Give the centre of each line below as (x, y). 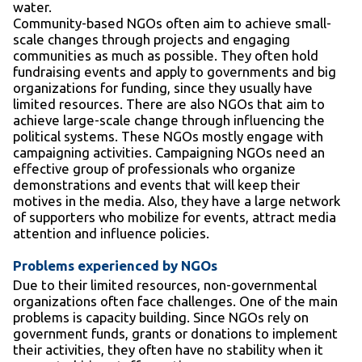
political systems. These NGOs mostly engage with (168, 136)
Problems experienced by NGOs (115, 265)
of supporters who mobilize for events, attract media (175, 217)
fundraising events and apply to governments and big (175, 71)
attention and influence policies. (111, 233)
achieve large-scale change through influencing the (169, 120)
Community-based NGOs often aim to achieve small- (172, 23)
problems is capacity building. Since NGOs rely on (161, 317)
